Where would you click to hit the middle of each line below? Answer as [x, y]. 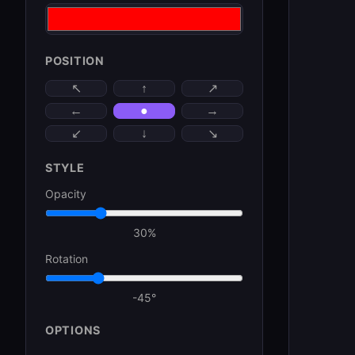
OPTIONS [73, 330]
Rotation [67, 259]
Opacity [66, 194]
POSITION [75, 61]
